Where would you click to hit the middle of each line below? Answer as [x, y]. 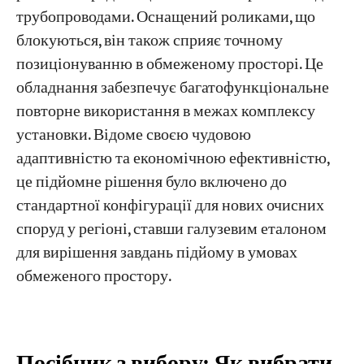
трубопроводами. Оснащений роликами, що [165, 18]
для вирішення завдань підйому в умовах [156, 253]
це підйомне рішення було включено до [151, 183]
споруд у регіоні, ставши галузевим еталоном [171, 230]
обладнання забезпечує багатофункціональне [172, 89]
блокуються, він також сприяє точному [149, 41]
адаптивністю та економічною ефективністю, [172, 159]
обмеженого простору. [93, 277]
